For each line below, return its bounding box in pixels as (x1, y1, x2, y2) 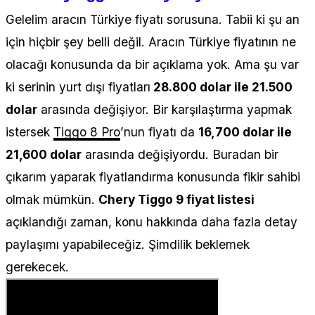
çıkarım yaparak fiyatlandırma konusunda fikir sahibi (6, 169, 300, 184)
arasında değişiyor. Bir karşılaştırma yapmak (37, 101, 292, 117)
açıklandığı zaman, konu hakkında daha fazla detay (6, 214, 297, 229)
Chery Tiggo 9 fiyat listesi (98, 191, 255, 207)
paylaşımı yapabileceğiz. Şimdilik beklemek (6, 236, 250, 252)
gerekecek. (6, 259, 69, 274)
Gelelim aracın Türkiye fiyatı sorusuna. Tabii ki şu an (6, 11, 300, 27)
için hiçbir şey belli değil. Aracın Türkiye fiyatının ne (6, 34, 296, 49)
